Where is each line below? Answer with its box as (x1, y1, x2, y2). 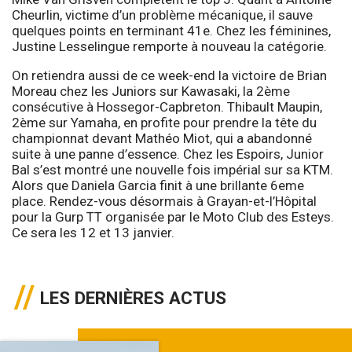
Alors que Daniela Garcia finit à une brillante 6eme (12, 177, 304, 193)
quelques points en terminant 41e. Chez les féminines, (12, 22, 331, 38)
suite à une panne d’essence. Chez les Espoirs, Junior (12, 145, 324, 162)
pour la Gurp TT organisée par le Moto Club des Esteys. (12, 208, 334, 225)
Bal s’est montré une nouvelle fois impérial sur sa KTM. (12, 161, 333, 178)
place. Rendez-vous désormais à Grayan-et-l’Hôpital (12, 192, 317, 209)
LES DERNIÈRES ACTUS (40, 287, 226, 308)
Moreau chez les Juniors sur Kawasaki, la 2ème (12, 82, 290, 99)
